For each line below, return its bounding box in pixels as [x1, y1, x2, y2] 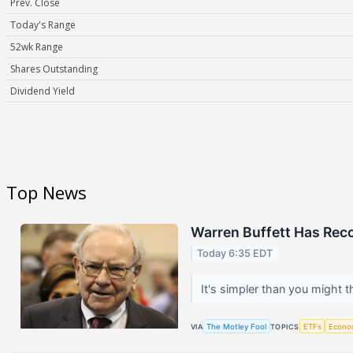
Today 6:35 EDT [197, 247, 273, 260]
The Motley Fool [206, 321, 267, 331]
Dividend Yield [10, 84, 75, 98]
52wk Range [10, 40, 63, 54]
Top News [6, 180, 87, 204]
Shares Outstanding [10, 62, 98, 76]
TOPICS [270, 321, 299, 331]
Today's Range [10, 18, 76, 32]
